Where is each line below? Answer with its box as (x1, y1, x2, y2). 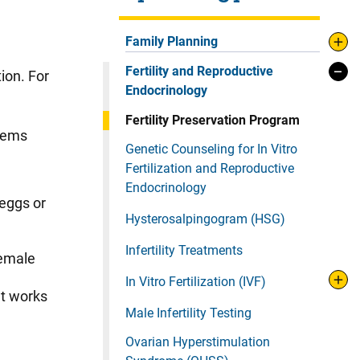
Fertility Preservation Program (125, 112, 300, 128)
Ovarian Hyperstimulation (125, 334, 270, 350)
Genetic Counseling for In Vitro (125, 141, 297, 157)
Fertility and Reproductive (125, 63, 273, 79)
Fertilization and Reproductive (125, 161, 294, 176)
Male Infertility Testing (125, 305, 252, 321)
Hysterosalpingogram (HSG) (125, 211, 285, 227)
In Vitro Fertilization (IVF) (125, 274, 266, 289)
